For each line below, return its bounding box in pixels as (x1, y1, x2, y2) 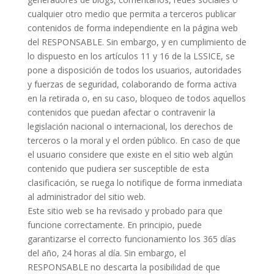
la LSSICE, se (183, 50, 235, 62)
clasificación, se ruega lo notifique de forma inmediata (27, 177, 242, 188)
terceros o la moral (27, 135, 106, 146)
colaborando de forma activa (121, 78, 237, 90)
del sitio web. (94, 191, 146, 202)
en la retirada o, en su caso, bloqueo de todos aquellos (27, 92, 246, 104)
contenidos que (27, 106, 91, 118)
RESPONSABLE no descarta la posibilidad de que (27, 261, 220, 273)
